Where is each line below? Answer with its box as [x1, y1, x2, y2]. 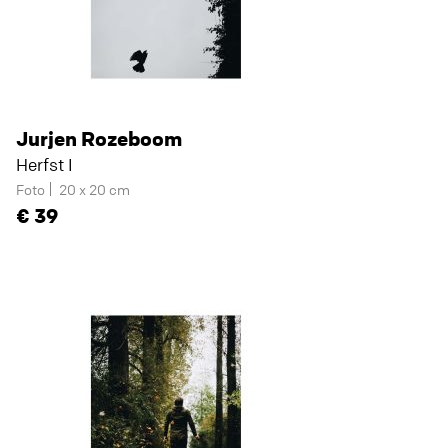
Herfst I [16, 154, 73, 175]
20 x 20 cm [59, 180, 130, 198]
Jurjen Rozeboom [16, 126, 182, 151]
